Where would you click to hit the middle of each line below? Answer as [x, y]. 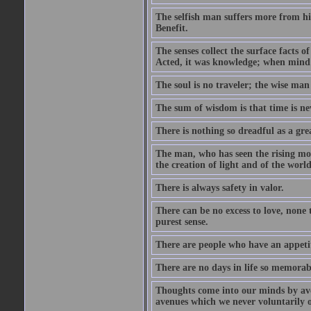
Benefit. [171, 28]
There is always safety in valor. [219, 188]
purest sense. [182, 222]
